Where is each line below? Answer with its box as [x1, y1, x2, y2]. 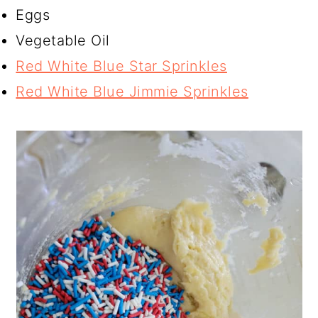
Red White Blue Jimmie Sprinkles [16, 83, 248, 100]
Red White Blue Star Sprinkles [16, 57, 227, 75]
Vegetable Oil [16, 32, 110, 49]
